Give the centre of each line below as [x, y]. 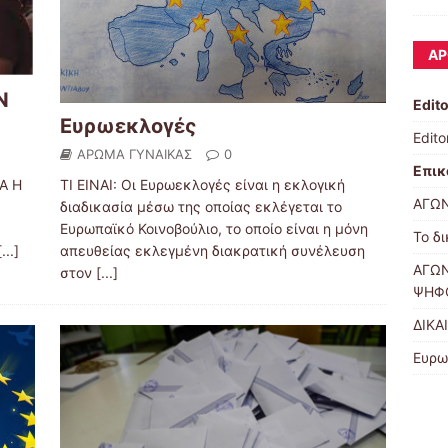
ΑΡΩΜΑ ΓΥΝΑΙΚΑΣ [134, 154]
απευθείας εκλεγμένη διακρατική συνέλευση [212, 251]
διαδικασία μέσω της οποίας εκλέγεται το [200, 207]
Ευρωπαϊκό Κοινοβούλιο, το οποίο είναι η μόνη [213, 229]
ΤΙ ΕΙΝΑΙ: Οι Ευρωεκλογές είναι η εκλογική [202, 185]
